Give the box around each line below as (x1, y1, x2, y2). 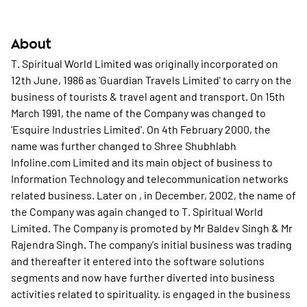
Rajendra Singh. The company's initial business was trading (11, 238, 292, 251)
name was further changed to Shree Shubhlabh (11, 139, 236, 152)
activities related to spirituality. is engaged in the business (11, 287, 291, 300)
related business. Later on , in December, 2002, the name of (11, 188, 296, 201)
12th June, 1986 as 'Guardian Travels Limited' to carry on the (11, 73, 292, 86)
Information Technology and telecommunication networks (11, 172, 288, 185)
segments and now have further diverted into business (11, 271, 275, 284)
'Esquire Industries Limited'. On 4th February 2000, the (11, 123, 271, 136)
